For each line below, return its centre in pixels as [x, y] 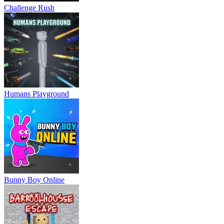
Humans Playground [36, 93]
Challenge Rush [29, 7]
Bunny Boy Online [34, 179]
